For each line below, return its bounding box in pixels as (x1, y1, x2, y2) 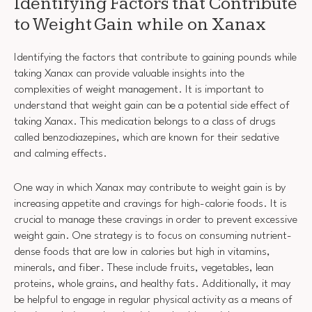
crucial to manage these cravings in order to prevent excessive (14, 214, 297, 226)
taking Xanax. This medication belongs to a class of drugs (14, 116, 276, 128)
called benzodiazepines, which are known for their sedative (14, 132, 279, 144)
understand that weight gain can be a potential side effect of (14, 100, 290, 112)
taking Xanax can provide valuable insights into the (14, 68, 244, 80)
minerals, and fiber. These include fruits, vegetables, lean (14, 262, 274, 274)
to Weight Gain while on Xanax (14, 13, 266, 36)
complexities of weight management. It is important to (14, 84, 264, 96)
